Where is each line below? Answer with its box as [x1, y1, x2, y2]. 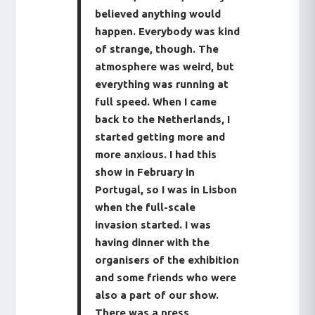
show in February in [95, 166, 195, 179]
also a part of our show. [95, 289, 219, 302]
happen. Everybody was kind [95, 25, 240, 38]
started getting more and [95, 131, 226, 143]
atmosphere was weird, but [95, 60, 235, 73]
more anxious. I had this [95, 148, 217, 161]
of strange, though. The [95, 43, 219, 56]
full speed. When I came [95, 96, 217, 108]
